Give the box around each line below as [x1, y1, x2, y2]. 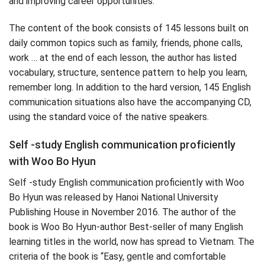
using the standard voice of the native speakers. [9, 111, 209, 123]
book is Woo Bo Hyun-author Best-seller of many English [9, 221, 243, 232]
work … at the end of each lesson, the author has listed [9, 52, 237, 64]
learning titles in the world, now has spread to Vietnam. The [9, 235, 254, 247]
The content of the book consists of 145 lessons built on [9, 22, 248, 34]
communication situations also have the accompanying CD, [9, 96, 251, 108]
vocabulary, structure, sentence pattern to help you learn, [9, 67, 247, 79]
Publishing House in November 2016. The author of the [9, 206, 236, 218]
